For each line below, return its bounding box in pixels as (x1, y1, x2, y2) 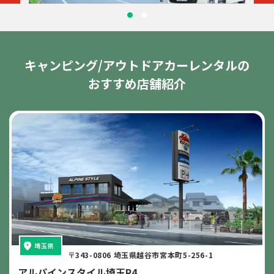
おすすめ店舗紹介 (88, 74, 186, 92)
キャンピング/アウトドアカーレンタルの (24, 56, 250, 74)
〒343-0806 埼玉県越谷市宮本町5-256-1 (67, 249, 213, 260)
